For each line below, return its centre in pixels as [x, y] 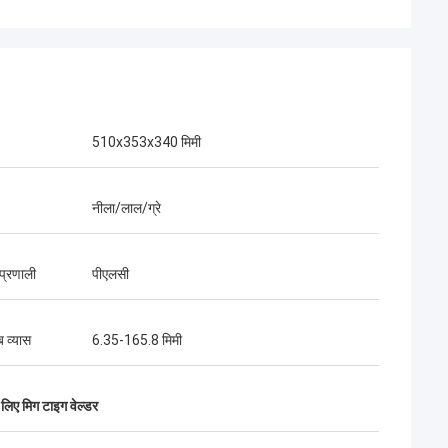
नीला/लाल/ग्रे [126, 208]
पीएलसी [110, 274]
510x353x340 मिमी [146, 142]
